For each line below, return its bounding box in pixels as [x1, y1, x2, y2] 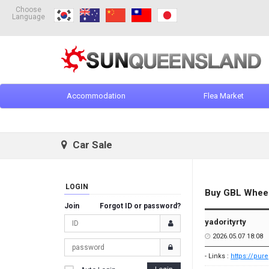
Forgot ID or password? [100, 202, 181, 210]
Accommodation [66, 91, 125, 100]
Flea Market [203, 91, 244, 100]
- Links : [205, 252, 231, 260]
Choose [16, 5, 41, 14]
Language [12, 13, 45, 21]
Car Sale [70, 139, 112, 151]
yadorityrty [205, 217, 246, 226]
